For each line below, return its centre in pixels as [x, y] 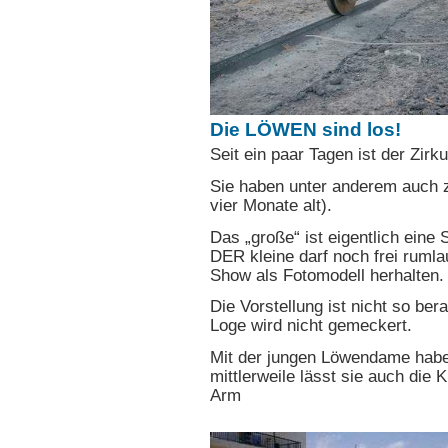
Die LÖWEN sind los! [305, 129]
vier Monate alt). [271, 205]
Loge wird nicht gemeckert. [311, 326]
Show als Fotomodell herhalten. [327, 275]
